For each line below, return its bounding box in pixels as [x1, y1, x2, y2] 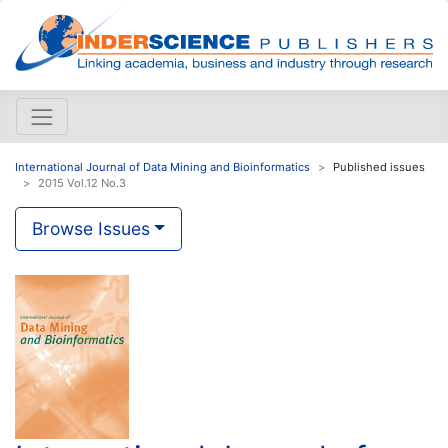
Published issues [333, 159, 425, 174]
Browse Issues [32, 217, 150, 239]
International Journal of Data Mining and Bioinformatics [15, 159, 310, 174]
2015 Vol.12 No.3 [38, 175, 126, 190]
